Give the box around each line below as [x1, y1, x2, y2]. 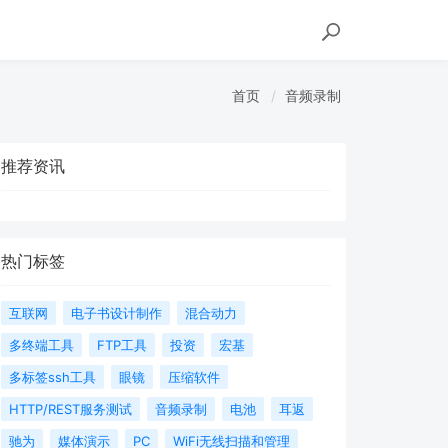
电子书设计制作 [71, 305, 162, 321]
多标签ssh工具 [9, 369, 96, 385]
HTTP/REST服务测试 [9, 401, 132, 417]
